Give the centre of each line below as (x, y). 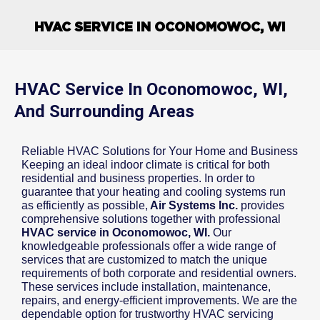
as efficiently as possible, (85, 206)
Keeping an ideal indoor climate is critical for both (146, 165)
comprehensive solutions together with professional (151, 219)
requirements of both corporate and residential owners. (159, 274)
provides (261, 206)
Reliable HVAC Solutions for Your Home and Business (160, 151)
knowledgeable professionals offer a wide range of (149, 246)
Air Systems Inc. (193, 206)
